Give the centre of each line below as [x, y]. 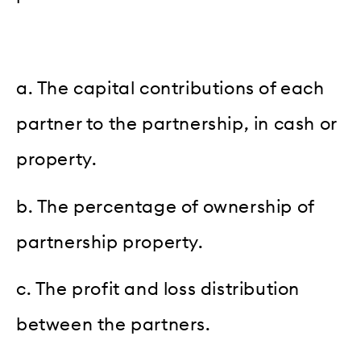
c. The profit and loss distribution [158, 289]
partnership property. [110, 242]
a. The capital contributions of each [170, 89]
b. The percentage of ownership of [165, 207]
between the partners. [114, 324]
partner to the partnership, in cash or [176, 124]
